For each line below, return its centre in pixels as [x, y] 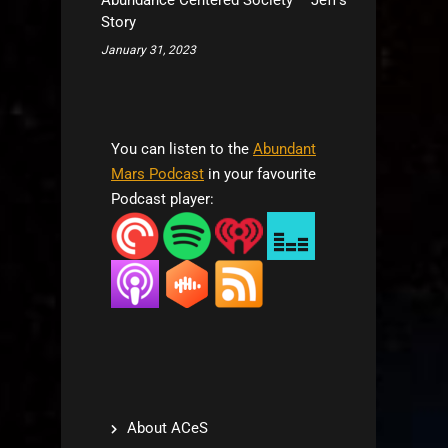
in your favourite [260, 174]
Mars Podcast [157, 174]
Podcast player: [162, 199]
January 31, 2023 [148, 50]
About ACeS [167, 428]
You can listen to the [182, 149]
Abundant [284, 149]
